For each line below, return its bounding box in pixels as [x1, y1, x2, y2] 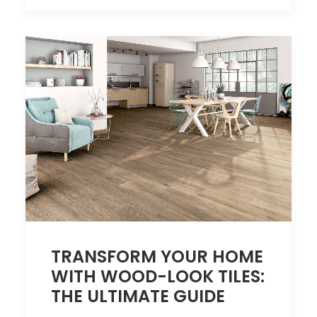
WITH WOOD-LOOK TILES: [51, 265, 265, 289]
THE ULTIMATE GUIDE [51, 284, 225, 309]
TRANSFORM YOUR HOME [51, 245, 263, 269]
